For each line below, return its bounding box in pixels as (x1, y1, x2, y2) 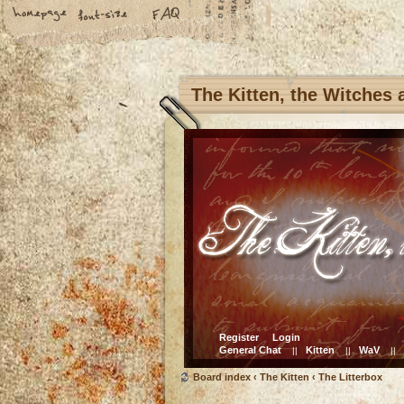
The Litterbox (318, 372, 382, 382)
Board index (193, 372, 251, 382)
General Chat (219, 344, 281, 355)
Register (219, 332, 259, 343)
